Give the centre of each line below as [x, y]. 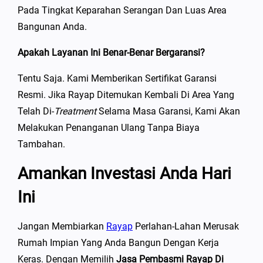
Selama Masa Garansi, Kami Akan [168, 111]
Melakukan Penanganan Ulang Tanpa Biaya [109, 127]
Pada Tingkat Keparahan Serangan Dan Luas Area [122, 10]
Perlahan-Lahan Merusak [186, 226]
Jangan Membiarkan [62, 226]
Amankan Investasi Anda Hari [124, 173]
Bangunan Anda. [52, 26]
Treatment [75, 111]
